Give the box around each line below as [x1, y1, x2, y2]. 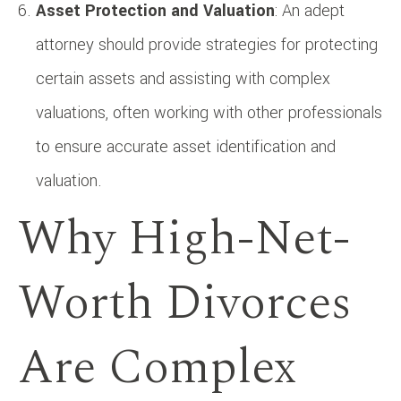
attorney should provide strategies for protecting [36, 32, 378, 56]
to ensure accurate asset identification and [36, 134, 336, 158]
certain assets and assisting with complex [36, 66, 330, 90]
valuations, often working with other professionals [36, 100, 382, 124]
